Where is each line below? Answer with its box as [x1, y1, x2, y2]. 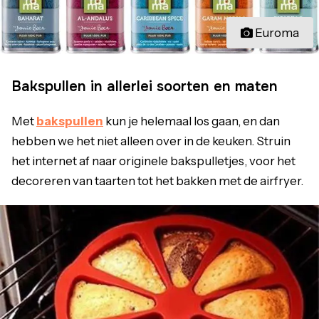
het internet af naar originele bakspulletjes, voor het [11, 153, 296, 168]
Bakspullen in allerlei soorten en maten [11, 77, 278, 95]
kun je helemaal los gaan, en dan [103, 113, 280, 128]
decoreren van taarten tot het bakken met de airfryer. [11, 173, 303, 188]
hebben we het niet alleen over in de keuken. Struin [11, 133, 291, 148]
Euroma [255, 25, 299, 40]
